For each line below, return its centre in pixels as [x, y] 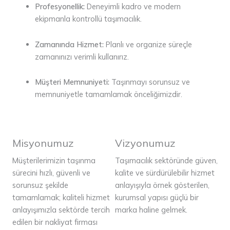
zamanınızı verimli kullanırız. [82, 56]
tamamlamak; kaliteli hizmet [61, 197]
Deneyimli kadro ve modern [132, 7]
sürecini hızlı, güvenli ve [51, 172]
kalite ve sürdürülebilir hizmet [165, 172]
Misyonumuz [43, 143]
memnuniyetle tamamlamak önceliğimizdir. [108, 94]
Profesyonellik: [60, 7]
